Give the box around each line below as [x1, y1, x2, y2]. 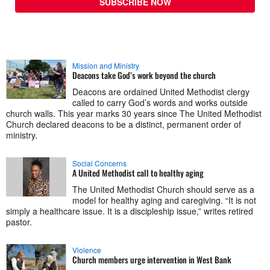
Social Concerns [72, 158, 127, 169]
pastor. [6, 216, 32, 228]
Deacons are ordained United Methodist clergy [72, 86, 250, 98]
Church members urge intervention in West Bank [72, 253, 231, 266]
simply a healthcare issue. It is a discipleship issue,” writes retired [6, 205, 253, 218]
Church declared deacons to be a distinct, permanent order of [6, 118, 241, 131]
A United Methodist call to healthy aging [72, 166, 204, 180]
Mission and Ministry [72, 60, 139, 71]
